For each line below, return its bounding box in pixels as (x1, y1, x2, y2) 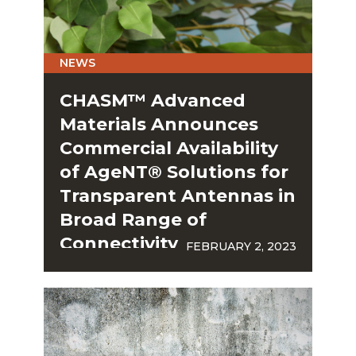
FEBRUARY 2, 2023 (186, 239, 297, 253)
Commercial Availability (59, 137, 278, 159)
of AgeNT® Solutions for (59, 161, 288, 183)
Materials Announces (59, 113, 258, 135)
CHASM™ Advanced (59, 89, 246, 111)
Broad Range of (59, 208, 207, 230)
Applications (59, 256, 178, 278)
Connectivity (59, 232, 178, 254)
